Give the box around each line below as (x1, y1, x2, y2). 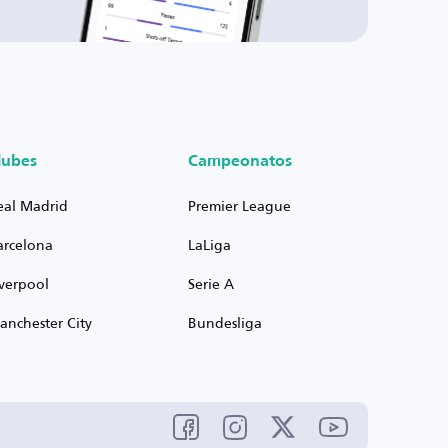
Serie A (187, 270, 234, 297)
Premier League (187, 192, 291, 219)
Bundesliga (187, 309, 262, 336)
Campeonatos (187, 154, 292, 170)
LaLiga (187, 231, 231, 258)
